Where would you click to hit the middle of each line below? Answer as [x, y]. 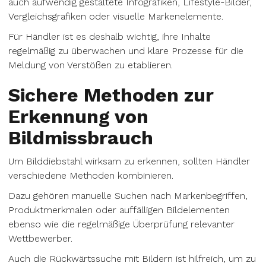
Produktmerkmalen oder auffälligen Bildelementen [119, 210]
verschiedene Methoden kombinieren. [91, 175]
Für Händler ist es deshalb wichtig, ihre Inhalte [110, 37]
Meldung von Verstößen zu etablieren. [91, 65]
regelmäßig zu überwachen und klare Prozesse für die [126, 51]
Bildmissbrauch [81, 138]
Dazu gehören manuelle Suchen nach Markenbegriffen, [128, 196]
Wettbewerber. [40, 238]
